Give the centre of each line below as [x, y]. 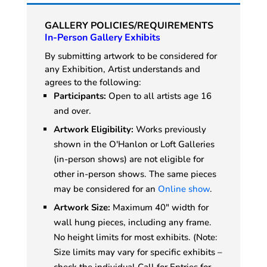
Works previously [170, 129]
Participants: [80, 96]
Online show [184, 189]
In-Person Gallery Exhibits [102, 37]
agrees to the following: [93, 82]
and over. [72, 111]
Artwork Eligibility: [93, 129]
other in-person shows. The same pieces [135, 174]
